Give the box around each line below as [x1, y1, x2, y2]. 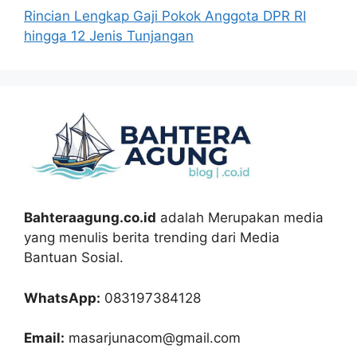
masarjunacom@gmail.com [69, 330, 241, 347]
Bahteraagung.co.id [24, 210, 156, 226]
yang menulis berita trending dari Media [24, 229, 280, 246]
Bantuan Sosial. [24, 249, 124, 266]
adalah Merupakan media [156, 210, 324, 226]
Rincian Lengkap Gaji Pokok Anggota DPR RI [24, 7, 306, 24]
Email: [24, 330, 65, 347]
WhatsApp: [24, 289, 100, 306]
